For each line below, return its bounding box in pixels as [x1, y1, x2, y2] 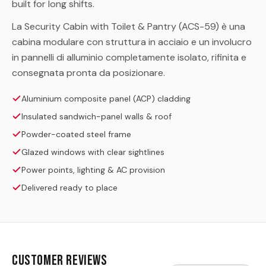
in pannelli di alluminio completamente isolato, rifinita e [12, 51, 246, 64]
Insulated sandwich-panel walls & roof [21, 111, 172, 122]
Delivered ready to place [21, 182, 118, 194]
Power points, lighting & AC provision [21, 164, 165, 176]
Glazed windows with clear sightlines [21, 147, 164, 158]
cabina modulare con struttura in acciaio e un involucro [12, 36, 252, 49]
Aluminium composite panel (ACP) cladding [21, 93, 191, 104]
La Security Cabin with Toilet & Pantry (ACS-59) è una [12, 20, 245, 33]
